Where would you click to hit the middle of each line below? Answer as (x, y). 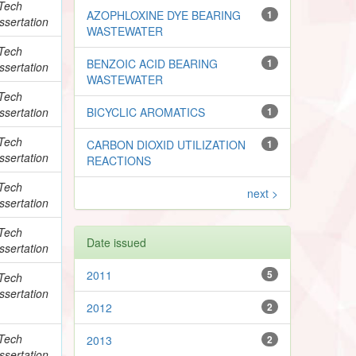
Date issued (117, 242)
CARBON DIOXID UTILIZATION (166, 144)
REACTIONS (119, 160)
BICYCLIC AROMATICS (146, 112)
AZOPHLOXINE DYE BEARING (164, 15)
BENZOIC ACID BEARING (153, 63)
